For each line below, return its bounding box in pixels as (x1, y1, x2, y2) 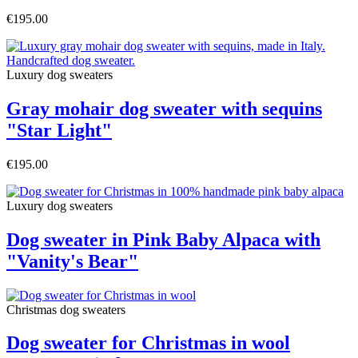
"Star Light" (6, 119, 112, 141)
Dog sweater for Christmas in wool (6, 332, 290, 354)
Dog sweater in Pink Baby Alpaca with (6, 229, 320, 250)
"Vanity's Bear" (6, 250, 138, 272)
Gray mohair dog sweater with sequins (6, 97, 322, 119)
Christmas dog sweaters (6, 302, 125, 316)
